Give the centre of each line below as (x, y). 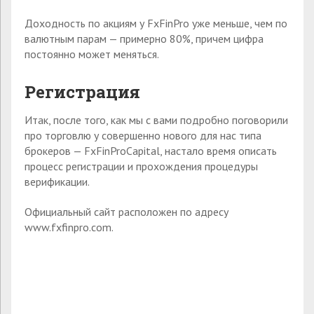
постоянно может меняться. (92, 54)
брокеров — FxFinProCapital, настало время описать (151, 151)
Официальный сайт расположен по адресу (127, 211)
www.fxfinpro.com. (69, 227)
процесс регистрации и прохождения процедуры (141, 166)
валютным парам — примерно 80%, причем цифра (144, 39)
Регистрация (82, 92)
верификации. (57, 182)
